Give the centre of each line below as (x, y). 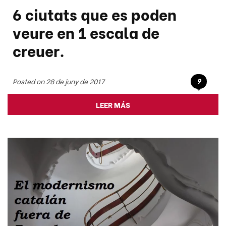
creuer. (39, 50)
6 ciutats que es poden (95, 13)
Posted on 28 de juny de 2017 (59, 81)
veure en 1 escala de (86, 32)
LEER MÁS (113, 104)
